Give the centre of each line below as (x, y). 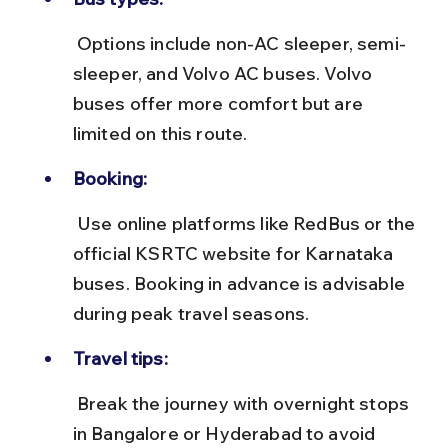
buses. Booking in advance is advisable (241, 283)
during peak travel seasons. (191, 313)
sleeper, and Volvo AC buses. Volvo (224, 73)
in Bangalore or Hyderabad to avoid (226, 433)
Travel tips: (120, 358)
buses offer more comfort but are (220, 103)
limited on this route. (160, 133)
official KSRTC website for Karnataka (235, 253)
